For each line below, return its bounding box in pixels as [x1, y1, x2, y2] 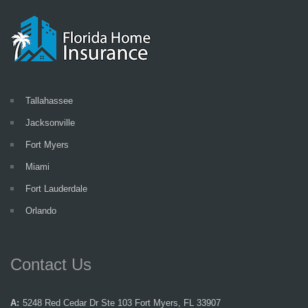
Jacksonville [25, 118, 75, 128]
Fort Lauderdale [25, 184, 87, 194]
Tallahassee [25, 96, 73, 106]
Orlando [25, 206, 56, 216]
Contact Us [10, 255, 91, 274]
